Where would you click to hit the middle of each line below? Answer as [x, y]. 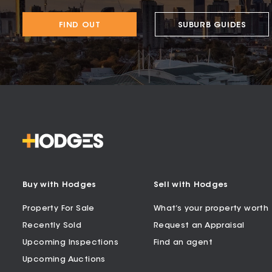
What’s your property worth [211, 208]
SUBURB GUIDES [212, 25]
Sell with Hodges [191, 185]
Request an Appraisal [199, 225]
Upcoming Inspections [70, 242]
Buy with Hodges [59, 185]
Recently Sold [52, 225]
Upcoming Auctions [64, 259]
